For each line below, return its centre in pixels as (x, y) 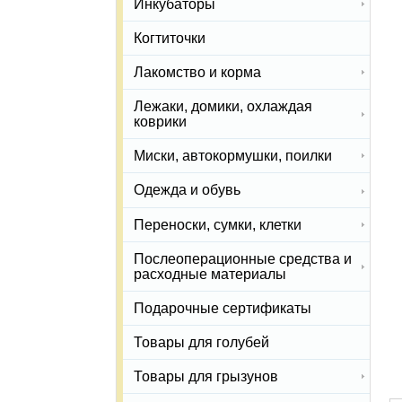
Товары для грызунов (206, 377)
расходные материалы (210, 274)
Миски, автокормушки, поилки (233, 156)
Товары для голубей (201, 343)
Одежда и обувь (187, 190)
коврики (160, 122)
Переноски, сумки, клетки (218, 224)
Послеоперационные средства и (243, 258)
